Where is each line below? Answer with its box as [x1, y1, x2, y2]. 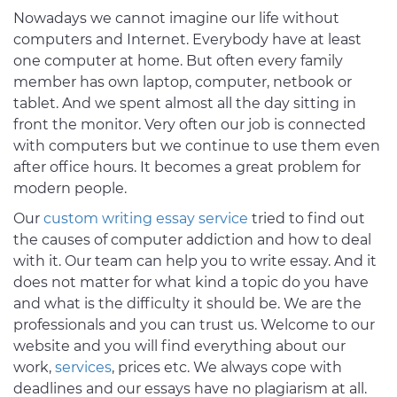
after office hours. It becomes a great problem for [13, 159, 361, 176]
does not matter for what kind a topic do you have [13, 274, 369, 292]
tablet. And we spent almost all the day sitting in [13, 95, 356, 113]
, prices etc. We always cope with [112, 359, 342, 377]
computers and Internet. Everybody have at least [13, 31, 362, 49]
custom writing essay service [43, 210, 248, 228]
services [55, 359, 112, 377]
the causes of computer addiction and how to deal [13, 231, 371, 249]
